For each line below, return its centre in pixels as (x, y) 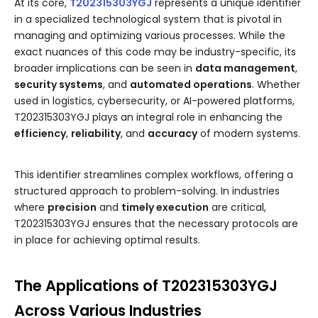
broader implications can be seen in (105, 68)
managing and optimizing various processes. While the (150, 36)
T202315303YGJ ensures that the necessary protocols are (156, 224)
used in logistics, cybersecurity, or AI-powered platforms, (154, 101)
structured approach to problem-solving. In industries (147, 191)
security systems (59, 85)
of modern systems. (249, 134)
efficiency (40, 134)
